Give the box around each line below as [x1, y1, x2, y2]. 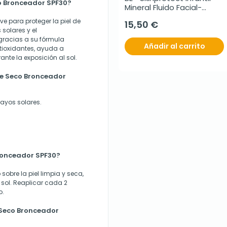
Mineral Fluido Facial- [125, 2, 202, 13]
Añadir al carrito [143, 41, 205, 52]
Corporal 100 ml [125, 11, 182, 22]
